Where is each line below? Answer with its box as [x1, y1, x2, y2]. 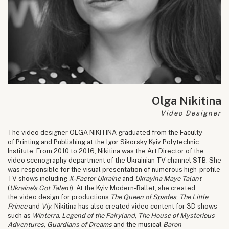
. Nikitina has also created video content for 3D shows [51, 202, 217, 210]
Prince [8, 202, 27, 210]
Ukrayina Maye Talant [135, 174, 201, 182]
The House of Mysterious [138, 211, 215, 219]
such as [8, 211, 32, 219]
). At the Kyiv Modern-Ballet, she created [71, 184, 195, 192]
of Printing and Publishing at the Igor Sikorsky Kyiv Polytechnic [8, 138, 199, 146]
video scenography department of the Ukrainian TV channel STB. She [8, 156, 221, 164]
